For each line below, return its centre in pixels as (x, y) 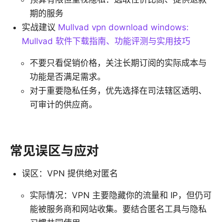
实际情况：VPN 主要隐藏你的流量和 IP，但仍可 (121, 195)
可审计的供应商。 (63, 104)
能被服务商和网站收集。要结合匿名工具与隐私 (118, 209)
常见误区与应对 (55, 150)
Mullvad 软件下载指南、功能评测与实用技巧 (106, 41)
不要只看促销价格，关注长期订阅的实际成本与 (118, 63)
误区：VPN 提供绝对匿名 (70, 173)
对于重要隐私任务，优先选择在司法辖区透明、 (118, 90)
